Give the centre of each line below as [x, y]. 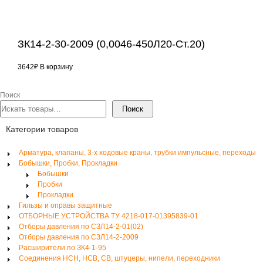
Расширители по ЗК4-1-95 [63, 248]
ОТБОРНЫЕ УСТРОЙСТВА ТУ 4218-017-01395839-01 [109, 216]
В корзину [56, 67]
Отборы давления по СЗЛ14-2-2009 [79, 237]
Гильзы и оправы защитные [65, 205]
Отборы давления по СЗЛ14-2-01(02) [81, 227]
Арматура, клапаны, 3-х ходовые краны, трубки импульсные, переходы [137, 153]
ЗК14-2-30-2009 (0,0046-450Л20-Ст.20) [111, 44]
